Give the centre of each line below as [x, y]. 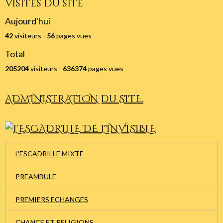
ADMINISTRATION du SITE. [74, 99]
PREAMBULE [36, 176]
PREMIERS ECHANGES [52, 199]
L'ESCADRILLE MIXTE [50, 153]
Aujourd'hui [28, 21]
